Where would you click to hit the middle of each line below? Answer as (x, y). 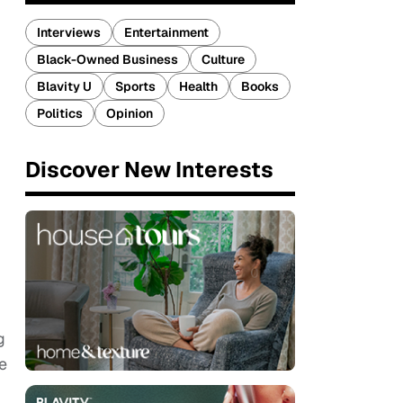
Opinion (130, 113)
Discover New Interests (149, 170)
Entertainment (166, 32)
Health (198, 86)
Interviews (69, 32)
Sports (135, 86)
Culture (223, 59)
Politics (60, 113)
